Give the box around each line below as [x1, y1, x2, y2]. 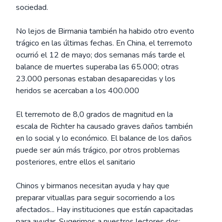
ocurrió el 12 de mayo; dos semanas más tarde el [16, 50, 185, 60]
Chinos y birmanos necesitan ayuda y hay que [16, 180, 169, 191]
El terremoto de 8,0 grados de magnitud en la [16, 109, 173, 120]
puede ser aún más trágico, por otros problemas [16, 145, 180, 156]
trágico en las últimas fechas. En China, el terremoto [16, 38, 192, 49]
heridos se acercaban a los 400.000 [16, 85, 139, 96]
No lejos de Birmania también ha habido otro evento [16, 26, 194, 37]
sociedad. [16, 2, 48, 13]
